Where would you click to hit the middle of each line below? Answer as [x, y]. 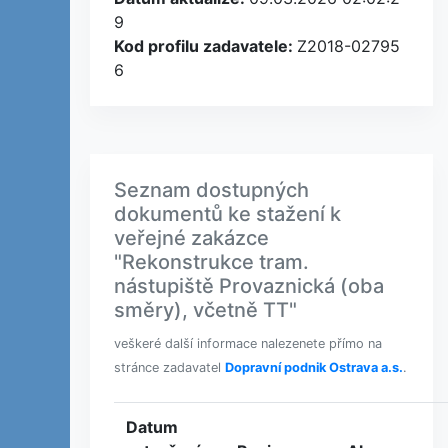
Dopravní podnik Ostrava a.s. [314, 367]
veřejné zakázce [191, 238]
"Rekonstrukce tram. [211, 262]
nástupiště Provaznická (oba [249, 286]
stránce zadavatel [169, 367]
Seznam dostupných [211, 190]
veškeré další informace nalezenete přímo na [248, 343]
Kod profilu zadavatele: [205, 46]
